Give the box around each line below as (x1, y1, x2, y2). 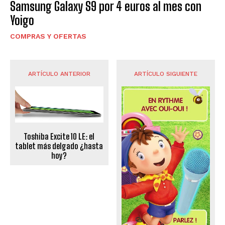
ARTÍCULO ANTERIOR (28, 70, 90, 77)
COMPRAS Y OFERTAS (10, 32, 86, 40)
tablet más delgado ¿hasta (15, 141, 103, 151)
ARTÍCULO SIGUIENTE (134, 70, 198, 77)
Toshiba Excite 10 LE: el (24, 132, 95, 142)
